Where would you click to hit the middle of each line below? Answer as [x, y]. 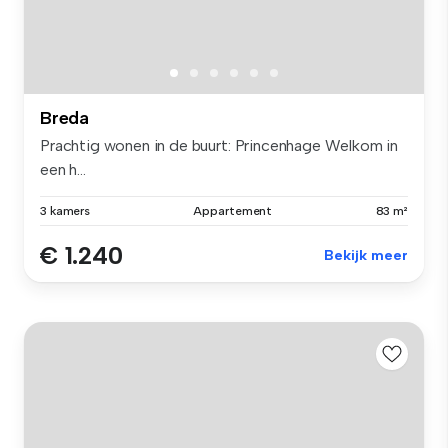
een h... [63, 169]
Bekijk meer [366, 255]
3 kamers [65, 210]
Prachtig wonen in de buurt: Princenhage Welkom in [219, 145]
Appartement [233, 210]
